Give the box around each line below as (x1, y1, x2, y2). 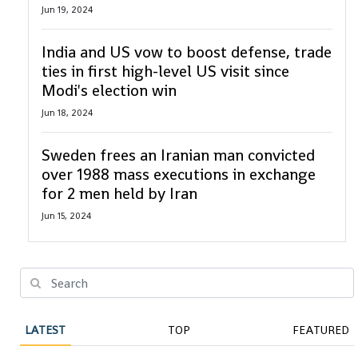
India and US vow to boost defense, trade (42, 42, 332, 62)
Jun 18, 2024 (42, 107, 93, 118)
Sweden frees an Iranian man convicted (42, 145, 315, 165)
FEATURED (292, 323, 349, 338)
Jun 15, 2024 (42, 210, 91, 221)
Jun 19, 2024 (42, 4, 93, 15)
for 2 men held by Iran (42, 183, 197, 204)
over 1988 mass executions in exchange (42, 164, 316, 185)
